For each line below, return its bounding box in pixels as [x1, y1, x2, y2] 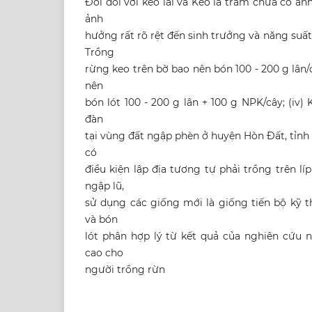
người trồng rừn [85, 263, 165, 276]
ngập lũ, [85, 180, 124, 193]
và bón [85, 213, 118, 226]
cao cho [85, 247, 123, 260]
